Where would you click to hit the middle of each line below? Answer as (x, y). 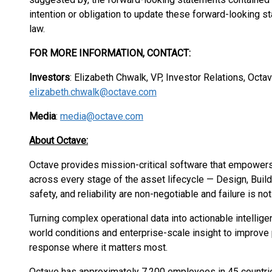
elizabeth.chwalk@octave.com (93, 92)
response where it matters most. (100, 247)
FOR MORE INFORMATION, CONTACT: (110, 53)
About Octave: (59, 141)
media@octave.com (102, 116)
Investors (49, 77)
